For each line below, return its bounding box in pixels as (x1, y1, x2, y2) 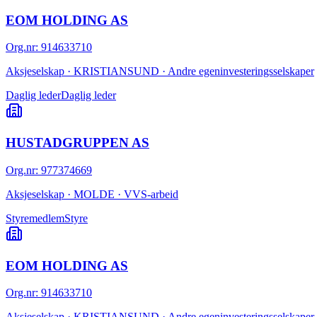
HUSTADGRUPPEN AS (6, 135, 149, 151)
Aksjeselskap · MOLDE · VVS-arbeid (6, 188, 178, 200)
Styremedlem (6, 212, 64, 224)
